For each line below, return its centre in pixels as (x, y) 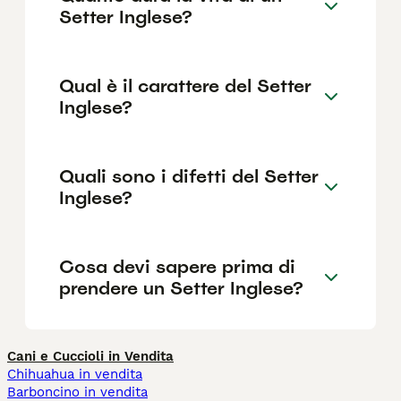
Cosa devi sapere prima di (177, 266)
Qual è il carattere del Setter (185, 85)
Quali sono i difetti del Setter (189, 176)
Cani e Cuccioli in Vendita (90, 357)
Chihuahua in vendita (75, 375)
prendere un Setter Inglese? (181, 288)
